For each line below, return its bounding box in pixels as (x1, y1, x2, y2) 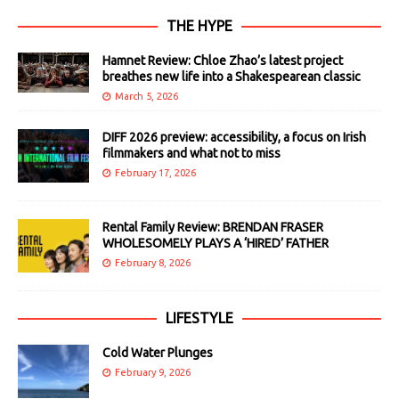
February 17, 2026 (115, 167, 196, 179)
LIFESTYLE (166, 310, 233, 327)
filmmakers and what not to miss (102, 146, 281, 161)
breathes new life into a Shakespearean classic (102, 69, 361, 85)
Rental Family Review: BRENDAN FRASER (102, 220, 323, 235)
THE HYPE (167, 18, 232, 35)
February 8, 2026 (115, 257, 191, 269)
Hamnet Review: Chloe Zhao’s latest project (102, 53, 343, 69)
